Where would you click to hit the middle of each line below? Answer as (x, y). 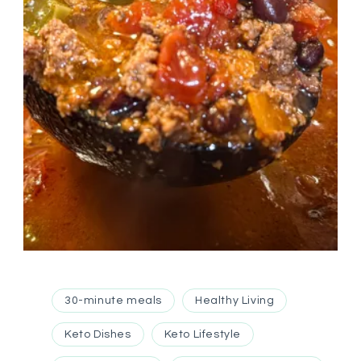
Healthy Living (235, 301)
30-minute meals (113, 301)
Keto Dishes (98, 335)
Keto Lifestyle (203, 335)
